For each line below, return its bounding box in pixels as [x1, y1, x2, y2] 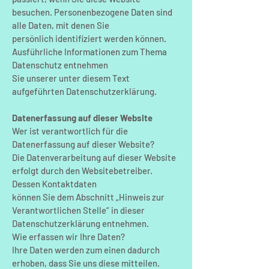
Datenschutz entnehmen [12, 59, 108, 70]
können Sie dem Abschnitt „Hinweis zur [12, 192, 165, 202]
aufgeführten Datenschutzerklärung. [12, 86, 157, 97]
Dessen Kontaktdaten [12, 178, 97, 189]
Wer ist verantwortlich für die [12, 125, 128, 136]
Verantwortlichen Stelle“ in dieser [12, 205, 145, 216]
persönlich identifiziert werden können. [12, 33, 166, 44]
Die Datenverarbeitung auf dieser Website [12, 152, 176, 163]
